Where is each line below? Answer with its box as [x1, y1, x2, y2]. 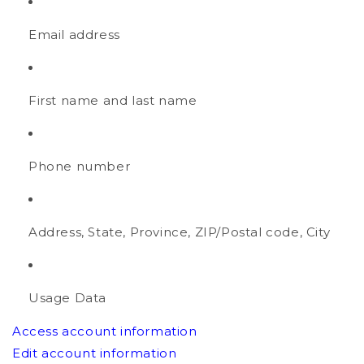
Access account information [12, 323, 197, 340]
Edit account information [12, 345, 177, 362]
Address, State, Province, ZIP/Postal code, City [28, 224, 331, 240]
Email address [28, 27, 120, 43]
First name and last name [28, 93, 197, 109]
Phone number [28, 158, 131, 175]
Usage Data [28, 290, 106, 306]
